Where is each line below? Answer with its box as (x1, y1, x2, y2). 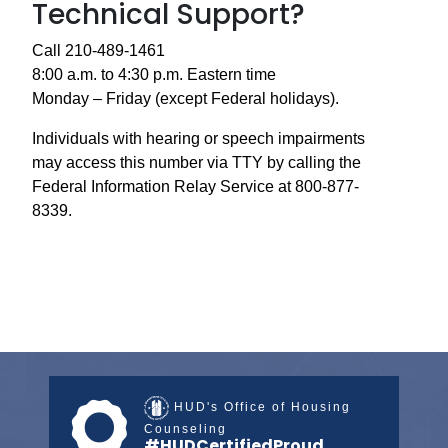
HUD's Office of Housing (169, 400, 351, 415)
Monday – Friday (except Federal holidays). (32, 90, 339, 107)
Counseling (144, 422, 227, 437)
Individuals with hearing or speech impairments (32, 130, 365, 147)
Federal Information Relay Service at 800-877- (32, 178, 359, 195)
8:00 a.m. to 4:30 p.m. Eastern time (32, 66, 276, 83)
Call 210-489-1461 (32, 42, 165, 59)
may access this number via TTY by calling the (32, 154, 361, 171)
